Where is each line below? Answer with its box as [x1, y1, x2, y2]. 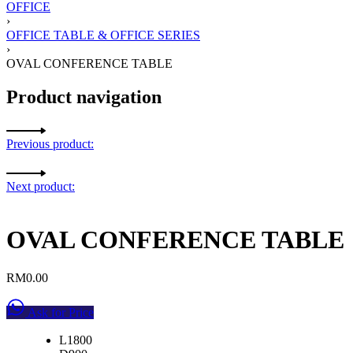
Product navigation [6, 86, 162, 107]
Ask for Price [25, 306, 94, 320]
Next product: [6, 180, 75, 194]
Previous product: [6, 137, 94, 151]
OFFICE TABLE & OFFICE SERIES [6, 28, 200, 42]
